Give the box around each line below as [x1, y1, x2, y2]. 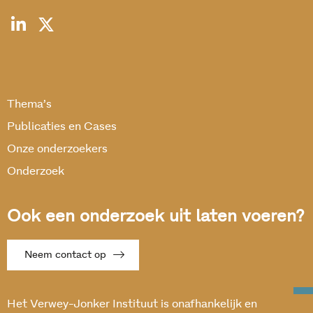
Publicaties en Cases [7, 121, 117, 133]
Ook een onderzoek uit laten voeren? [7, 208, 304, 226]
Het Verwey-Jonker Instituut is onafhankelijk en [7, 298, 257, 310]
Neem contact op [24, 250, 106, 261]
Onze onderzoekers [7, 143, 108, 155]
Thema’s [7, 99, 52, 110]
